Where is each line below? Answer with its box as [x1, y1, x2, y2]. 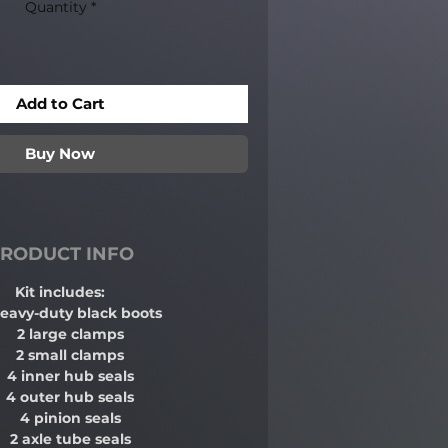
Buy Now [25, 144, 95, 164]
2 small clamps [16, 346, 124, 365]
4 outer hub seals [6, 388, 134, 407]
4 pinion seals [19, 409, 121, 428]
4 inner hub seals [6, 367, 134, 386]
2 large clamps [16, 325, 124, 344]
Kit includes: [15, 283, 105, 302]
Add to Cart [15, 94, 105, 114]
